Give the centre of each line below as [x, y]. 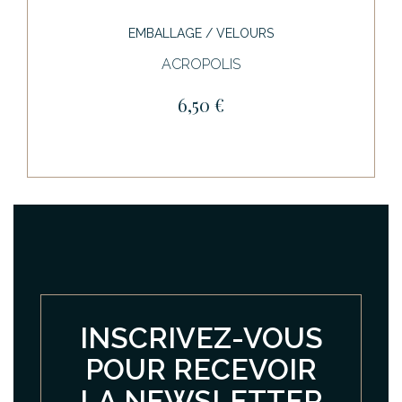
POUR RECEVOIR [201, 369]
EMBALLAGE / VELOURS [201, 33]
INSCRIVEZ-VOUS [201, 337]
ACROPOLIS [201, 64]
